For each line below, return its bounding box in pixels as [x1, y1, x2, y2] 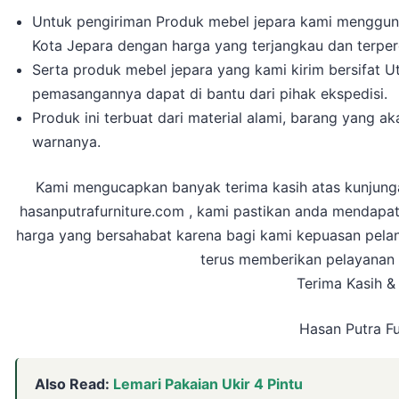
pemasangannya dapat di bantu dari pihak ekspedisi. [32, 85, 388, 103]
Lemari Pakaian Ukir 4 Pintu [113, 375, 303, 394]
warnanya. [32, 133, 102, 151]
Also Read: [35, 375, 113, 394]
